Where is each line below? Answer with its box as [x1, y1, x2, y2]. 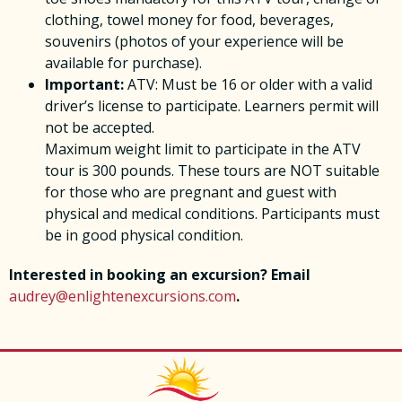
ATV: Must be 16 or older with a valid [124, 74, 372, 95]
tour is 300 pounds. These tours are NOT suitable [45, 161, 380, 181]
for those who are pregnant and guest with [45, 182, 336, 203]
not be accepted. [45, 118, 154, 138]
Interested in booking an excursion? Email [9, 265, 310, 285]
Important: [45, 74, 124, 95]
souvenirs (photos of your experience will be [45, 31, 344, 52]
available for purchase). [45, 53, 202, 74]
